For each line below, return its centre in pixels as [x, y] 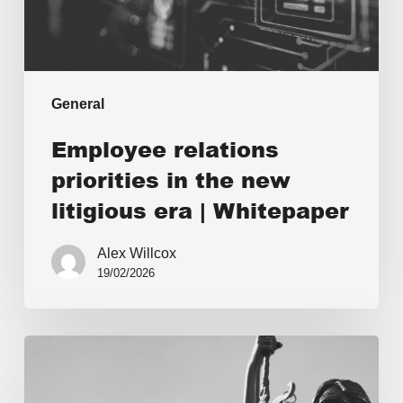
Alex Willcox [136, 253]
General [77, 103]
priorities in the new [170, 179]
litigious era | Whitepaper [200, 210]
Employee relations [165, 148]
